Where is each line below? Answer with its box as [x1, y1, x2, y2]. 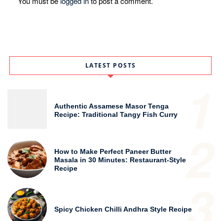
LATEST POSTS [85, 61, 136, 70]
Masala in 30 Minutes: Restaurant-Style [54, 155, 186, 164]
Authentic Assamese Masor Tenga [54, 102, 169, 110]
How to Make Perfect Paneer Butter [54, 147, 171, 155]
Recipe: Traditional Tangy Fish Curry [54, 110, 178, 119]
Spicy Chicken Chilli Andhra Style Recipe [54, 205, 192, 213]
